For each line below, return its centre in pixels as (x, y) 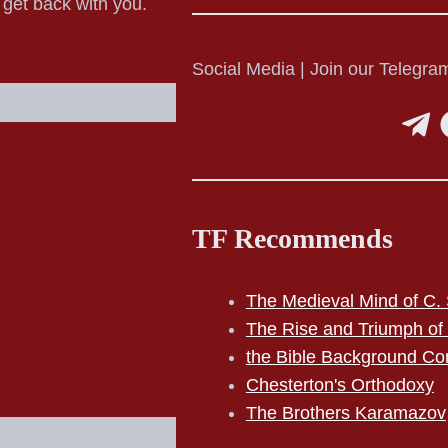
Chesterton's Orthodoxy (339, 384)
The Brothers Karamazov (345, 412)
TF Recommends (292, 238)
